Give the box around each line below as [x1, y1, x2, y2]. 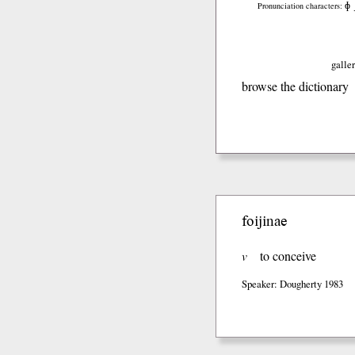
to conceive [260, 247, 316, 265]
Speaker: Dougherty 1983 [242, 277, 343, 292]
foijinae [242, 208, 287, 232]
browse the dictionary [242, 78, 349, 94]
